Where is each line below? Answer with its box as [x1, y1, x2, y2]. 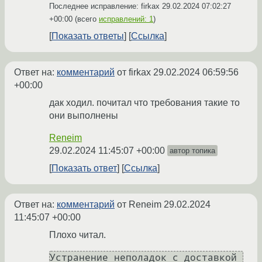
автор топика [170, 146, 215, 156]
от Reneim [115, 199, 164, 210]
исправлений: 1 [99, 15, 153, 24]
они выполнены [49, 111, 118, 121]
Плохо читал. [49, 230, 106, 240]
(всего [73, 15, 99, 24]
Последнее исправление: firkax [49, 2, 162, 11]
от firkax [115, 67, 153, 78]
